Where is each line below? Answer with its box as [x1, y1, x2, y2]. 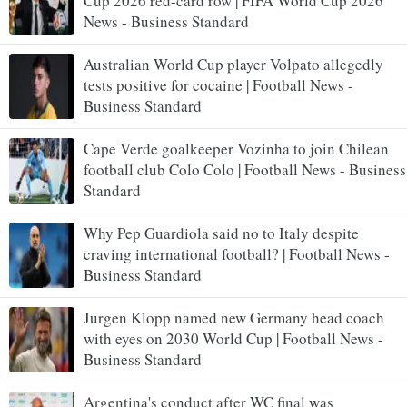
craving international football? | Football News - [84, 243, 390, 265]
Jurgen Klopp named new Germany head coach [84, 307, 384, 329]
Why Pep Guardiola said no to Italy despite [84, 223, 359, 244]
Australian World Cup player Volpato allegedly [84, 54, 383, 75]
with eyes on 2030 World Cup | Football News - [84, 328, 383, 350]
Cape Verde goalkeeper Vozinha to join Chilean [84, 138, 389, 160]
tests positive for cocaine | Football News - [84, 74, 353, 96]
